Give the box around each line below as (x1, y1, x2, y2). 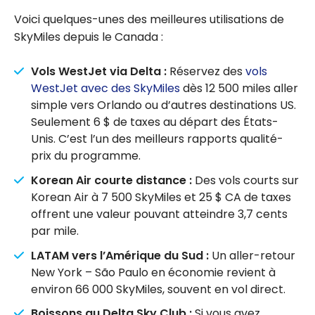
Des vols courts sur (192, 172, 299, 188)
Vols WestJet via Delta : (31, 63, 167, 80)
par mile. (31, 222, 79, 239)
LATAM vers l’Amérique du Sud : (31, 247, 209, 264)
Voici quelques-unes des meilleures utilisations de (14, 11, 284, 28)
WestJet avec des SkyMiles (31, 80, 180, 97)
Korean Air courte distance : (31, 172, 192, 188)
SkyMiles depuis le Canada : (14, 29, 163, 46)
